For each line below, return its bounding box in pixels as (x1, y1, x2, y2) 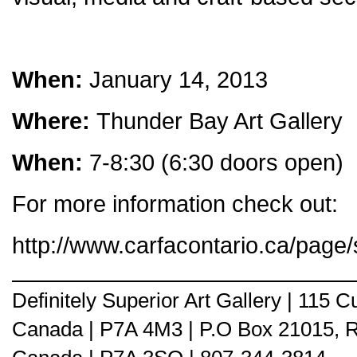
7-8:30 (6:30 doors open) (83, 149, 343, 175)
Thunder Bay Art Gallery (90, 108, 343, 134)
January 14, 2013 (83, 66, 268, 92)
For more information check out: (12, 190, 338, 217)
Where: (12, 108, 90, 134)
